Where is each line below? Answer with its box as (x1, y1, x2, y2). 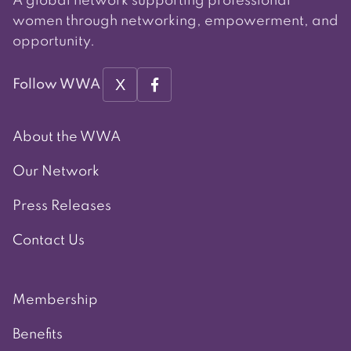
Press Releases (13, 199, 111, 214)
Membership (13, 293, 98, 308)
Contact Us (13, 233, 85, 248)
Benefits (13, 327, 63, 342)
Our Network (13, 165, 100, 179)
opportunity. (13, 34, 95, 49)
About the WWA (13, 130, 121, 145)
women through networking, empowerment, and (13, 14, 338, 29)
